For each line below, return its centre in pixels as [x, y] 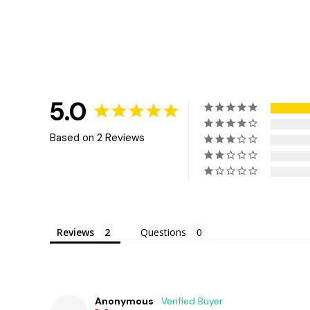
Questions [163, 232]
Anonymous [124, 301]
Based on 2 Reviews [97, 137]
